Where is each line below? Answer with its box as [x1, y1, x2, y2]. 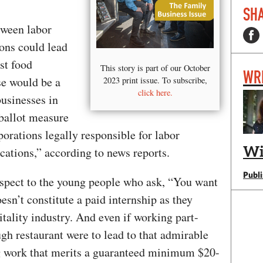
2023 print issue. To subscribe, [103, 74, 207, 86]
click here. [137, 86, 173, 98]
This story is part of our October [100, 62, 210, 73]
